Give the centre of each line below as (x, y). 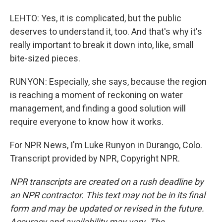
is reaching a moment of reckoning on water (96, 95)
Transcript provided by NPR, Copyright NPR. (95, 158)
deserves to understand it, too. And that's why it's (106, 31)
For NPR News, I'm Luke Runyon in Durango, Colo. (106, 145)
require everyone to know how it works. (87, 122)
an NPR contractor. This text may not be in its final (108, 195)
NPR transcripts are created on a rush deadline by (107, 182)
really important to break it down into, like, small (102, 45)
